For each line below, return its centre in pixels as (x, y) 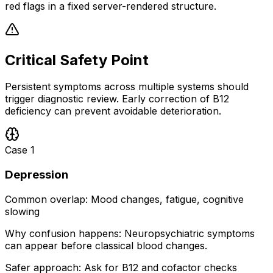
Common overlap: (46, 199)
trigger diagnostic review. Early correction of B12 (117, 99)
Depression (37, 175)
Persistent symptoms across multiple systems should (127, 87)
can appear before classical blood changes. (106, 245)
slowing (22, 211)
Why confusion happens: (63, 233)
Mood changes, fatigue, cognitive (167, 199)
